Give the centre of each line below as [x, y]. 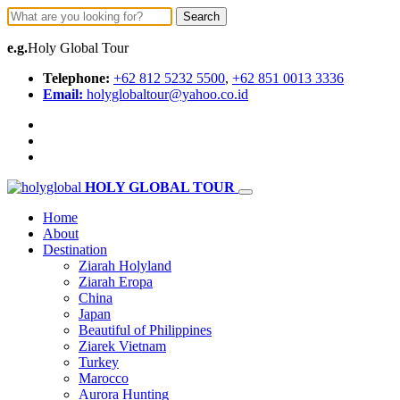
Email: [63, 94]
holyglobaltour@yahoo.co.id [166, 94]
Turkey [99, 362]
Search [201, 17]
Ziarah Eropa [116, 282]
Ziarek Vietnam [122, 346]
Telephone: [76, 78]
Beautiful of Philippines [145, 330]
